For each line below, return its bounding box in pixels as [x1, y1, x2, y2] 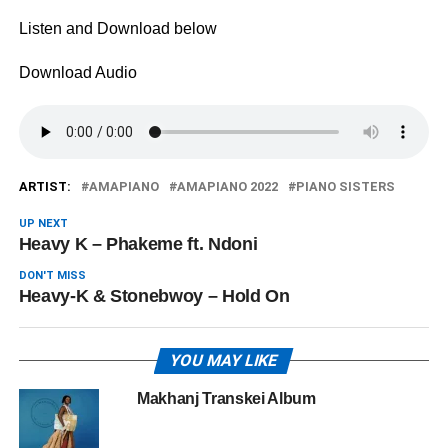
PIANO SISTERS [295, 179, 395, 194]
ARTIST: [18, 179, 71, 194]
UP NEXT [18, 217, 68, 230]
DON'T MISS [18, 269, 86, 282]
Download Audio [18, 64, 137, 81]
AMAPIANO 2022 [176, 179, 278, 194]
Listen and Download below [18, 20, 217, 37]
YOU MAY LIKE [168, 351, 281, 370]
